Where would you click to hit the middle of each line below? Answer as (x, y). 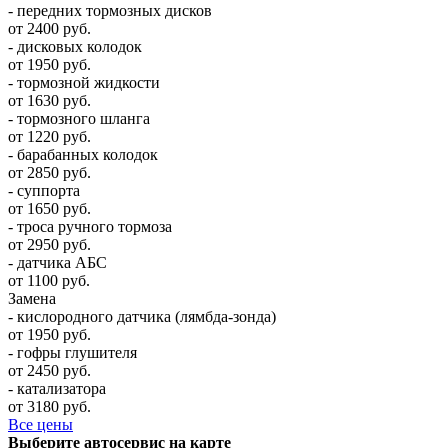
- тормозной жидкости (84, 82)
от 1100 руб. (49, 280)
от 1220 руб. (49, 136)
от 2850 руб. (49, 172)
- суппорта (44, 190)
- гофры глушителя (72, 352)
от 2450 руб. (49, 370)
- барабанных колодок (83, 154)
